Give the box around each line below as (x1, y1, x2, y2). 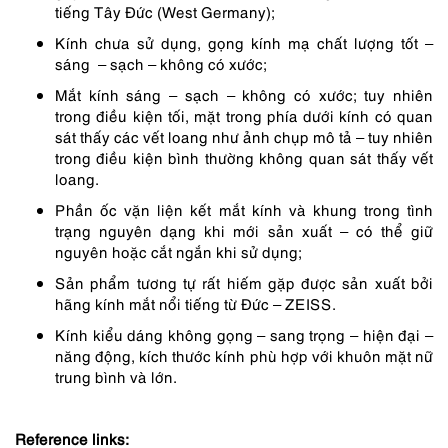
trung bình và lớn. (55, 366, 177, 387)
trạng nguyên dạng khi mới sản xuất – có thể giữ (55, 220, 433, 241)
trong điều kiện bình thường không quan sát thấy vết (55, 147, 433, 168)
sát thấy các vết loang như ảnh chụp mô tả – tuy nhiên (55, 126, 433, 147)
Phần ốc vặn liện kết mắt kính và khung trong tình (55, 199, 433, 220)
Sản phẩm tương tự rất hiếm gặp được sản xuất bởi (55, 272, 433, 293)
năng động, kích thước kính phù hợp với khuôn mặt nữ (55, 345, 433, 366)
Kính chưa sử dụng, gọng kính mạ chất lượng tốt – (55, 32, 433, 53)
